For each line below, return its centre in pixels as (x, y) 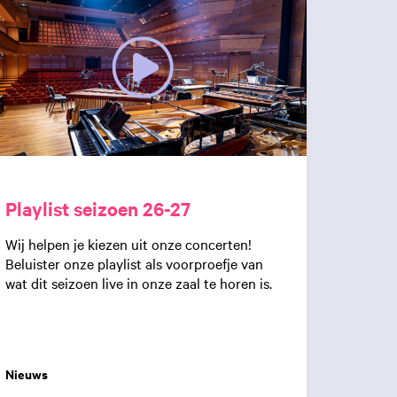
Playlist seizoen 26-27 (98, 208)
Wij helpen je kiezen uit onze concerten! (128, 243)
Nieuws (27, 374)
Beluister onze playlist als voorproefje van (134, 263)
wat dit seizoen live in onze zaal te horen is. (139, 282)
